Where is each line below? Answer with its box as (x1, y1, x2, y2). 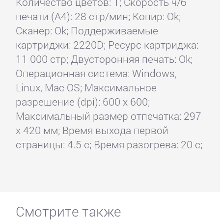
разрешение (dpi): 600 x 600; (15, 95, 150, 109)
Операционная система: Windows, (15, 66, 177, 81)
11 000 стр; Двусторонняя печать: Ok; (15, 52, 192, 66)
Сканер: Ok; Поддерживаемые (15, 24, 158, 38)
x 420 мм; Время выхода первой (15, 123, 168, 137)
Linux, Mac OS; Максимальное (15, 81, 157, 95)
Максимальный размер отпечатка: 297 (15, 109, 201, 123)
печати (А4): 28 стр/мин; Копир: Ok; (15, 9, 181, 24)
